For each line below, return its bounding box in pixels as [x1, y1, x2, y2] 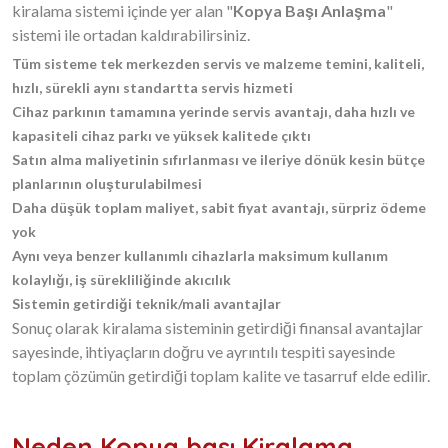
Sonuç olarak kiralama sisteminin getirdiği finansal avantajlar [12, 318, 423, 337]
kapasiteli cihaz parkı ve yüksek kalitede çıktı [12, 127, 311, 144]
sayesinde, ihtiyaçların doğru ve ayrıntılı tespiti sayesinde [12, 342, 395, 361]
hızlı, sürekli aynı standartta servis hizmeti [12, 79, 293, 96]
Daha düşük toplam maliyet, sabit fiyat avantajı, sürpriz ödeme [12, 199, 426, 216]
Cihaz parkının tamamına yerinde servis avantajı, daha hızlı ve [12, 103, 415, 120]
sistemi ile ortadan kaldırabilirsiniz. [12, 25, 253, 44]
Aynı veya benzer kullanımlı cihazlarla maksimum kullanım [12, 247, 388, 264]
